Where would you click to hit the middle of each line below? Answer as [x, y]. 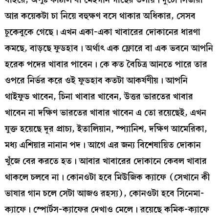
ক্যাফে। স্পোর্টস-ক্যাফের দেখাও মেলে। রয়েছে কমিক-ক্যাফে [107, 210]
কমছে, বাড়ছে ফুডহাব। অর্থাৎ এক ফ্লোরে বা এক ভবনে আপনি [109, 48]
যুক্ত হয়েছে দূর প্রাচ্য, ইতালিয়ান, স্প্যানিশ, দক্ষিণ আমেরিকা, [106, 129]
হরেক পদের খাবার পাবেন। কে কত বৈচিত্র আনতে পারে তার [106, 65]
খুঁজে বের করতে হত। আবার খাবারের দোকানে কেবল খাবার [106, 161]
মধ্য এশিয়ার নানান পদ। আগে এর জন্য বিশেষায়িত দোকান [103, 145]
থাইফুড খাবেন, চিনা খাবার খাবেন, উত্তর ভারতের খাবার [99, 97]
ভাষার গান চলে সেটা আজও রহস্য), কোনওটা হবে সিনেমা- [105, 194]
